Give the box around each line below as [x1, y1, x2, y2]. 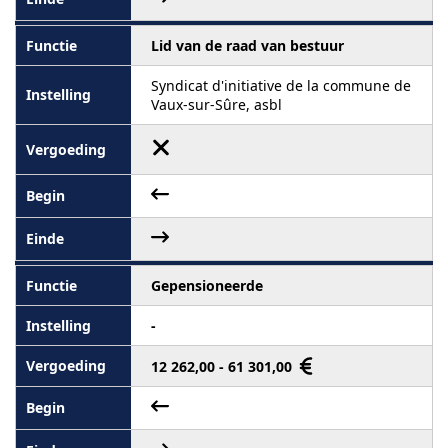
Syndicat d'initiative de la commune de [151, 75, 411, 95]
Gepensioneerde [151, 275, 263, 295]
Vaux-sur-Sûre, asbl [151, 94, 282, 114]
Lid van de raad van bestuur [151, 35, 344, 55]
